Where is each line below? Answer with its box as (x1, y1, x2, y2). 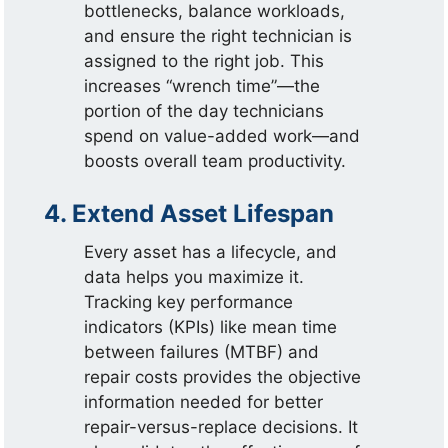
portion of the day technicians (84, 101, 325, 122)
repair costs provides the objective (84, 366, 362, 387)
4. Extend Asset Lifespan (44, 198, 335, 228)
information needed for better (84, 391, 324, 412)
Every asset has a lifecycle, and (84, 241, 338, 262)
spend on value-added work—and (84, 126, 361, 147)
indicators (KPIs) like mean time (84, 316, 338, 337)
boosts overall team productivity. (84, 151, 347, 172)
